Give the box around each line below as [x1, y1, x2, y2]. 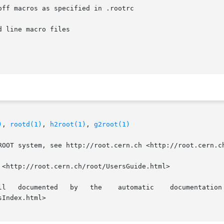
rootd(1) [10, 120, 42, 128]
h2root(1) [50, 120, 86, 128]
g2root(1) [94, 120, 130, 128]
